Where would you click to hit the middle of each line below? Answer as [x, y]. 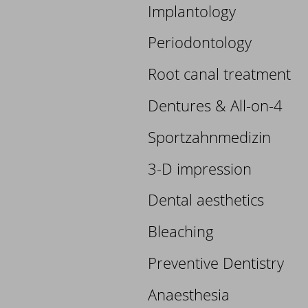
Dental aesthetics [206, 200]
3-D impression [200, 168]
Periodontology [200, 42]
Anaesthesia [189, 294]
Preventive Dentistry [216, 262]
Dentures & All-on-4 [216, 105]
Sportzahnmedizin [210, 136]
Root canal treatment [220, 74]
